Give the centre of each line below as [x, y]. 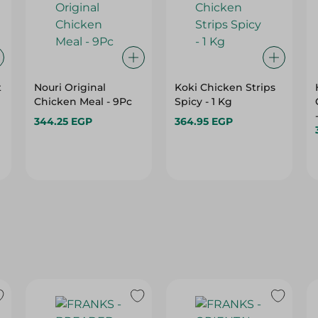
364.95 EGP [203, 121]
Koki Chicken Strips [225, 87]
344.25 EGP [64, 121]
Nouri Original [70, 87]
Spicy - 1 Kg [203, 102]
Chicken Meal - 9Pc [83, 102]
